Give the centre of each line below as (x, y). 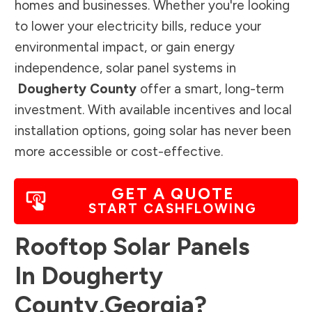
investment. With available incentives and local (153, 109)
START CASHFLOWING (173, 208)
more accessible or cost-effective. (119, 151)
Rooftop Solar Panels (132, 246)
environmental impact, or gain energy (125, 47)
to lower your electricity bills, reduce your (138, 26)
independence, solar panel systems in (125, 68)
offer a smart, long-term (210, 88)
